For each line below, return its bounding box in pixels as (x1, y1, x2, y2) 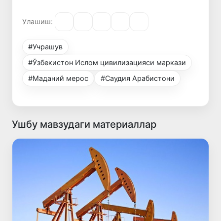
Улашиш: (22, 17, 53, 26)
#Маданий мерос (28, 74, 89, 82)
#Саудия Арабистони (100, 74, 175, 82)
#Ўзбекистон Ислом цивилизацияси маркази (28, 58, 186, 67)
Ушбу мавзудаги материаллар (12, 118, 156, 130)
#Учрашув (28, 42, 63, 51)
